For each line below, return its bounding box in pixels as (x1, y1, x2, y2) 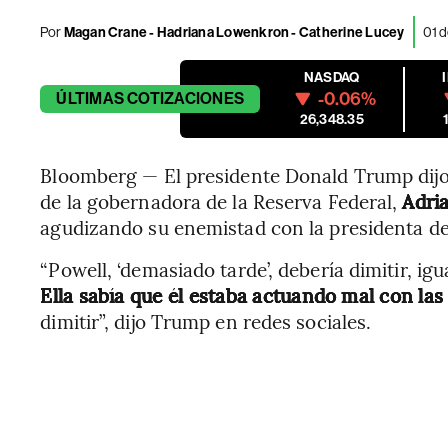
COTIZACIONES (127, 89, 245, 108)
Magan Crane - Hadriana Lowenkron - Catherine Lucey (61, 23, 405, 41)
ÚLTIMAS (56, 89, 124, 108)
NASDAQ (304, 69, 360, 86)
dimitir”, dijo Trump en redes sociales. (40, 308, 372, 334)
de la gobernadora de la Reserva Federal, (40, 188, 403, 214)
